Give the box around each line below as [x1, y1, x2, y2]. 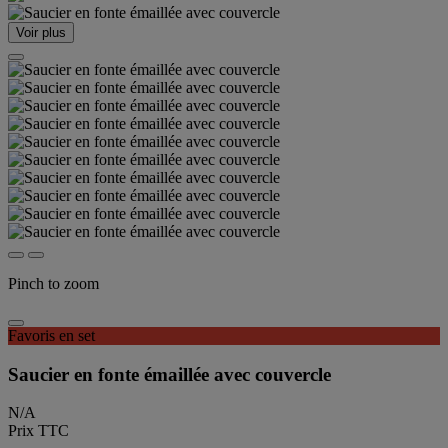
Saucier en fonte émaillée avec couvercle [8, 363, 331, 385]
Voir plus [16, 25, 66, 40]
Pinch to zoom [8, 275, 99, 292]
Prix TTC [8, 422, 69, 440]
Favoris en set [8, 327, 95, 344]
